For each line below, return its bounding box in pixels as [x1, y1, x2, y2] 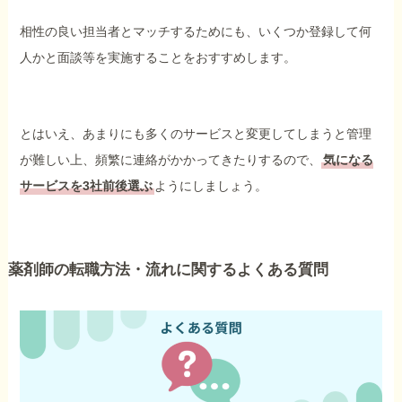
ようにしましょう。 [154, 178, 268, 193]
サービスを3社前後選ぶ [20, 178, 153, 193]
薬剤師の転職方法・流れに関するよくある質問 [7, 261, 328, 279]
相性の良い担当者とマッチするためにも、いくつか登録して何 [20, 23, 372, 39]
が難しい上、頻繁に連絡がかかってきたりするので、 [20, 152, 322, 167]
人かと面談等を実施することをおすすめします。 [20, 49, 297, 65]
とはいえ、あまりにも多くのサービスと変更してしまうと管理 [20, 126, 372, 141]
